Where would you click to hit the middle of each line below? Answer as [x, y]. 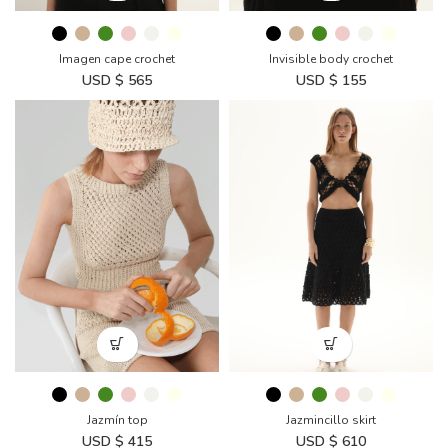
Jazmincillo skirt [331, 419]
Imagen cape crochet [117, 58]
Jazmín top [117, 419]
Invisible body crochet [331, 58]
